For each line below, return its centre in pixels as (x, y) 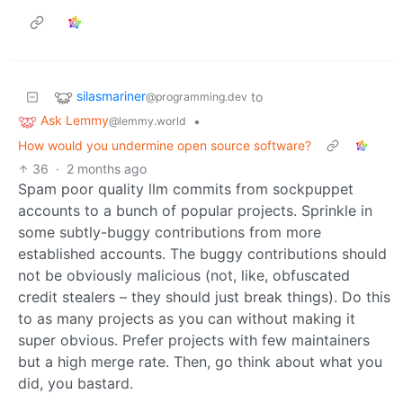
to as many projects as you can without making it (187, 318)
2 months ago (107, 168)
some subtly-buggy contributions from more (170, 232)
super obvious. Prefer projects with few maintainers (194, 340)
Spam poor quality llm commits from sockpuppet (186, 188)
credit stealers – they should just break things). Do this (204, 296)
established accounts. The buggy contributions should (202, 253)
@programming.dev (197, 97)
